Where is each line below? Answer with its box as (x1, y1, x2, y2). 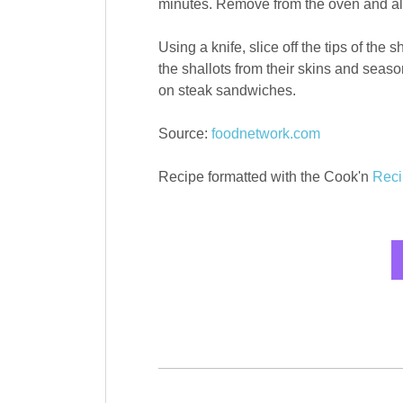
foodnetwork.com (210, 126, 320, 142)
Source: (157, 126, 211, 142)
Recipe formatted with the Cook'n (157, 169, 372, 185)
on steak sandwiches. (157, 83, 296, 99)
